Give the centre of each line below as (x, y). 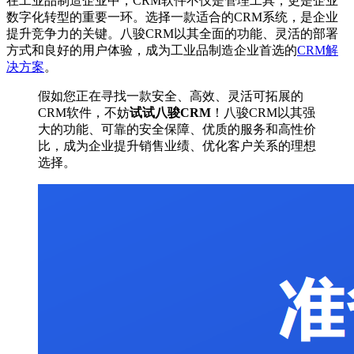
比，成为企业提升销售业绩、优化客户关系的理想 (177, 146)
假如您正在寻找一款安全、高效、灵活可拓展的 (171, 96)
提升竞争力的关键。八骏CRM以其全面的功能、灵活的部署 (172, 34)
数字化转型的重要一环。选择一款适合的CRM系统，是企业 (172, 17)
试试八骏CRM (170, 113)
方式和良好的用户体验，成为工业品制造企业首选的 (152, 51)
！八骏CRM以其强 (263, 113)
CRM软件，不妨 (84, 113)
